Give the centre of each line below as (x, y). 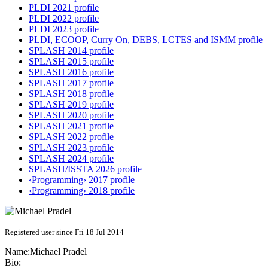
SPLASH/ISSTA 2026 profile (85, 169)
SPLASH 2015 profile (71, 62)
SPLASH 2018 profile (71, 94)
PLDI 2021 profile (64, 8)
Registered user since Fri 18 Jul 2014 (64, 232)
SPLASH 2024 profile (71, 159)
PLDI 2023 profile (64, 29)
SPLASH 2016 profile (71, 72)
